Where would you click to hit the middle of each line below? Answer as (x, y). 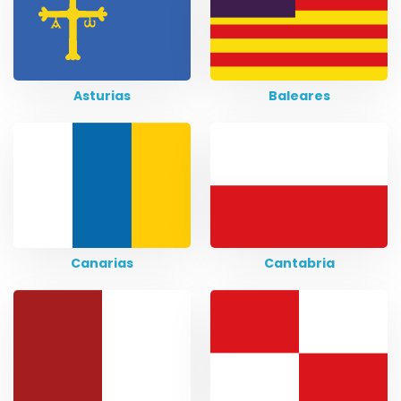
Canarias (102, 264)
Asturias (102, 95)
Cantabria (299, 264)
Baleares (299, 95)
